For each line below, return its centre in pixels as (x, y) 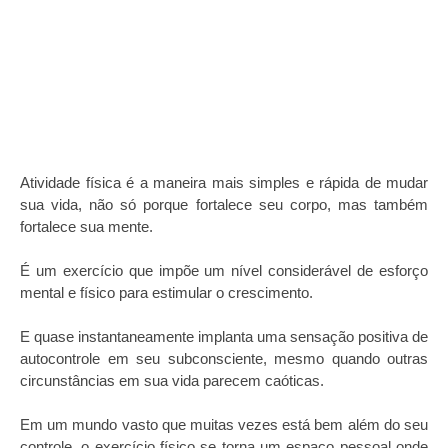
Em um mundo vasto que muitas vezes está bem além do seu (224, 424)
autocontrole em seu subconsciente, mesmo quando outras (224, 358)
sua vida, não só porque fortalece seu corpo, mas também (224, 204)
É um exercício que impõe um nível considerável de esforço (224, 270)
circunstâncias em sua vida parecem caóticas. (172, 380)
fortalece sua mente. (86, 226)
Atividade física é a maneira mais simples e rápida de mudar (224, 182)
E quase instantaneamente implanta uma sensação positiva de (224, 336)
